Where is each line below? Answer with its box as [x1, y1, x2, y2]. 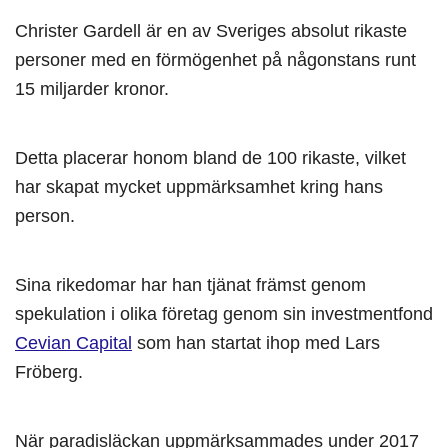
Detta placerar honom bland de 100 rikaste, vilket [15, 147, 406, 168]
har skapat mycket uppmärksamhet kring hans [15, 176, 383, 197]
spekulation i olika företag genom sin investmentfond [15, 303, 433, 324]
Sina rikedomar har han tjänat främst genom [15, 274, 366, 295]
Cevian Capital [15, 332, 132, 353]
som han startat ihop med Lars [132, 332, 380, 353]
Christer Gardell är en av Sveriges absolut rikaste [15, 20, 407, 41]
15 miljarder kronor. [15, 78, 169, 99]
